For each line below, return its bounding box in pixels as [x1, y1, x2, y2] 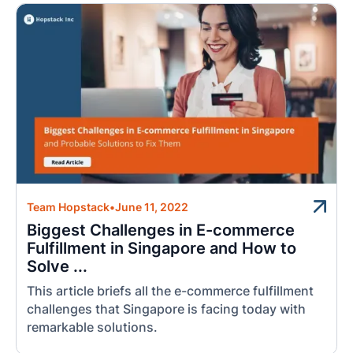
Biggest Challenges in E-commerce [27, 220, 295, 240]
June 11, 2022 [115, 200, 189, 214]
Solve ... [27, 256, 88, 276]
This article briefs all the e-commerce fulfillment [27, 283, 314, 299]
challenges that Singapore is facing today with [27, 301, 307, 317]
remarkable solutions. [27, 319, 158, 335]
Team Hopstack [27, 200, 110, 214]
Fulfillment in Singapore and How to [27, 238, 297, 258]
